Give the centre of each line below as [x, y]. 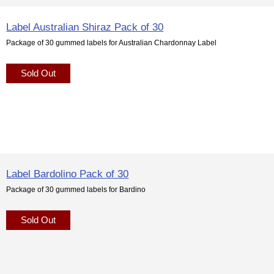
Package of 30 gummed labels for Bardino [76, 189]
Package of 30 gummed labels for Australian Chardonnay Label [112, 42]
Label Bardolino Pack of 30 [68, 173]
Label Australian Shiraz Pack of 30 [85, 27]
